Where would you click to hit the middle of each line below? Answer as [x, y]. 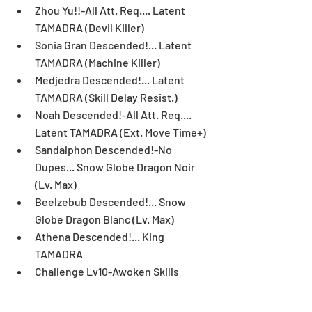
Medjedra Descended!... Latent [111, 80]
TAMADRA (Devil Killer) [92, 28]
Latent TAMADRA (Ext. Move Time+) [123, 132]
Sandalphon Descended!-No [104, 150]
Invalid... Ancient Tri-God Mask [110, 289]
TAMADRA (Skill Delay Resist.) [108, 97]
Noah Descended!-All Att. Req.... [114, 115]
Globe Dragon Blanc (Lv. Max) [107, 219]
